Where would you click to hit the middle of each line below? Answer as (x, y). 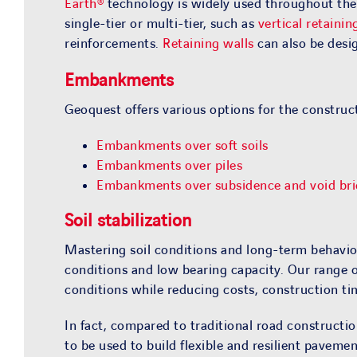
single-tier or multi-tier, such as (161, 24)
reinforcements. (114, 44)
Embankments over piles (170, 165)
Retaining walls (208, 44)
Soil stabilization (128, 221)
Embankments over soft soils (182, 145)
